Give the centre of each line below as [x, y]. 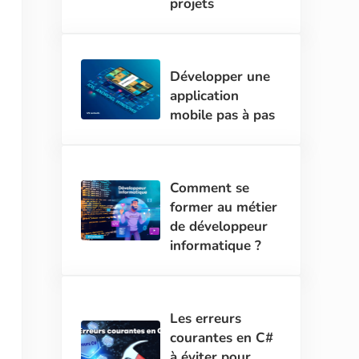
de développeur [219, 226]
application [205, 95]
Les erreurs [206, 318]
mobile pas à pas [223, 115]
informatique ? [216, 245]
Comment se [210, 188]
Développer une [220, 76]
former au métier [224, 207]
